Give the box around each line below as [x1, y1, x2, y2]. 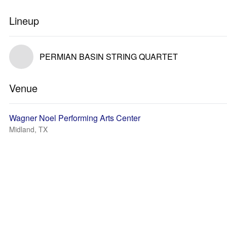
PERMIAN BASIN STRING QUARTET [40, 51, 178, 62]
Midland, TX [9, 124, 48, 134]
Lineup [9, 13, 39, 28]
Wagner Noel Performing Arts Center [9, 112, 140, 124]
